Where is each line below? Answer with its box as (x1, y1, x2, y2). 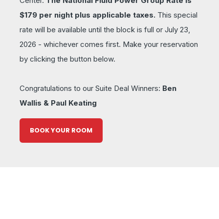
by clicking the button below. (20, 54, 115, 64)
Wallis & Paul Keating (20, 98, 97, 108)
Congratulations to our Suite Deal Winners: (20, 83, 162, 93)
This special (157, 10, 197, 20)
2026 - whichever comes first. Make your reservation (20, 39, 198, 49)
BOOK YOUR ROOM (30, 125, 92, 135)
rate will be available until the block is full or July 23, (20, 24, 190, 34)
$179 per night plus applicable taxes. (20, 10, 155, 20)
